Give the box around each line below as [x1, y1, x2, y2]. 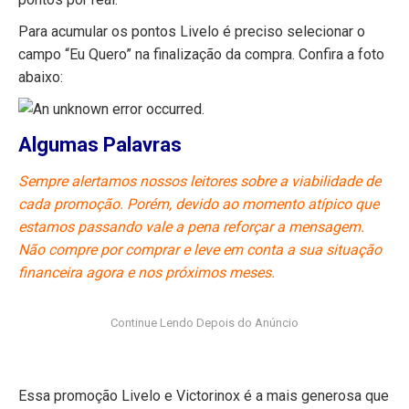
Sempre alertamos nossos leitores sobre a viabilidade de [18, 173, 381, 190]
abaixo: [18, 68, 63, 86]
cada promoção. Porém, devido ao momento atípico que [18, 195, 379, 213]
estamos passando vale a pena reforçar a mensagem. [18, 218, 364, 236]
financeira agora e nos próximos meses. [18, 264, 275, 281]
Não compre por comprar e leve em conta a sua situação [18, 241, 382, 258]
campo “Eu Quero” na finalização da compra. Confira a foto [18, 46, 384, 63]
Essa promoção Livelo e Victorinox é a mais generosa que [18, 387, 389, 404]
